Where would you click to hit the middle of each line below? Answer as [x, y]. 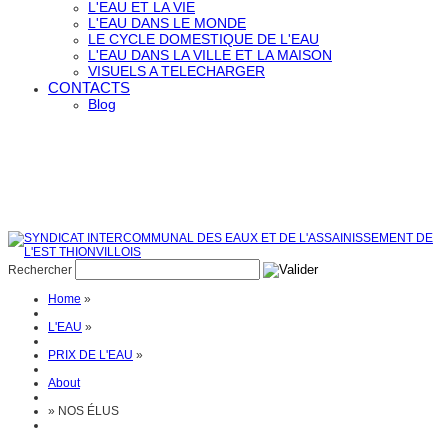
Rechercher [40, 270]
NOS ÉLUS [88, 411]
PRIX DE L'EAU [90, 355]
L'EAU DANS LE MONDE [167, 23]
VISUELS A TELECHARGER [176, 71]
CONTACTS [89, 87]
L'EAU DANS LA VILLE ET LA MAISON [210, 55]
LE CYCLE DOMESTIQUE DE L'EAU [203, 39]
